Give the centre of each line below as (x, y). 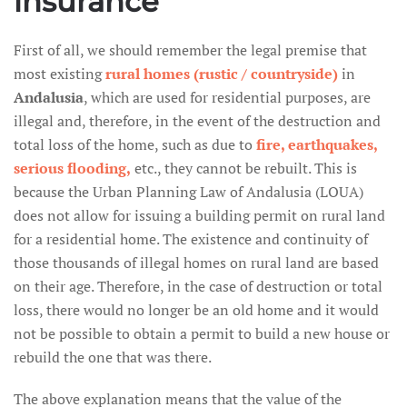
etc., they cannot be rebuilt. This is (246, 168)
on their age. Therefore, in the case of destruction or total (198, 286)
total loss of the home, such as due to (133, 144)
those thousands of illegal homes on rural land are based (196, 263)
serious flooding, (72, 168)
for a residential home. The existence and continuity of (191, 239)
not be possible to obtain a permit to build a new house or (202, 333)
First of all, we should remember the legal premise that (190, 50)
